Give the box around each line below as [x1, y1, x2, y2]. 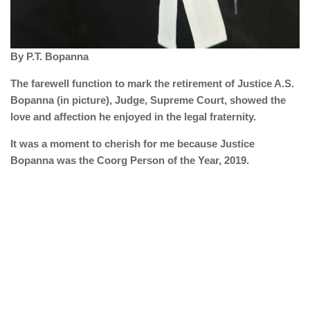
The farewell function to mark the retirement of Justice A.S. [10, 77, 294, 89]
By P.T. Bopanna [10, 50, 89, 62]
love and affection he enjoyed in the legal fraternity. [10, 110, 256, 122]
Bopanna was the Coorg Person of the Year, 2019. [10, 154, 249, 166]
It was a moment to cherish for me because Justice [10, 137, 255, 149]
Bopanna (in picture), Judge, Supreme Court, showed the [10, 93, 286, 106]
